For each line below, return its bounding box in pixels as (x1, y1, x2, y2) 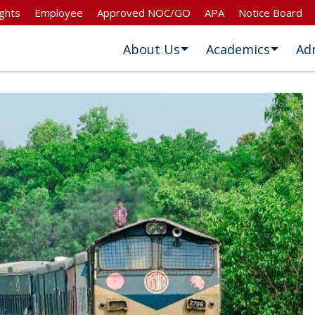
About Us (123, 41, 181, 58)
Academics (206, 41, 271, 58)
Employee (34, 6, 83, 20)
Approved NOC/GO (97, 6, 191, 20)
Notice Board (238, 6, 302, 20)
